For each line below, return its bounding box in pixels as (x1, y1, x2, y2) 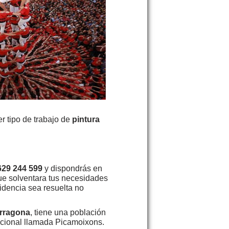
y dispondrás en (42, 164, 102, 173)
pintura (72, 114, 100, 124)
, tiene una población (30, 208, 106, 217)
